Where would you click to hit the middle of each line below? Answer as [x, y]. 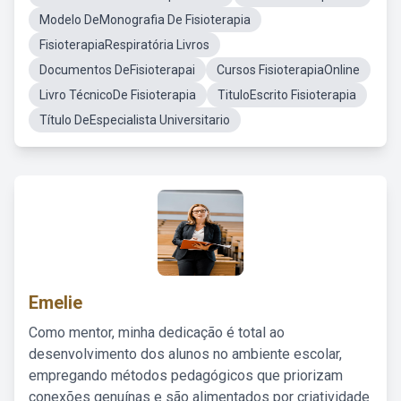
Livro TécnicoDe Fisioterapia [118, 95]
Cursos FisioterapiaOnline [288, 70]
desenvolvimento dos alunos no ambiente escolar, [185, 354]
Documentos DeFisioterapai [117, 70]
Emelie [55, 303]
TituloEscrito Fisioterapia [287, 95]
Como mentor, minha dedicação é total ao [157, 333]
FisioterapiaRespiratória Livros [124, 45]
